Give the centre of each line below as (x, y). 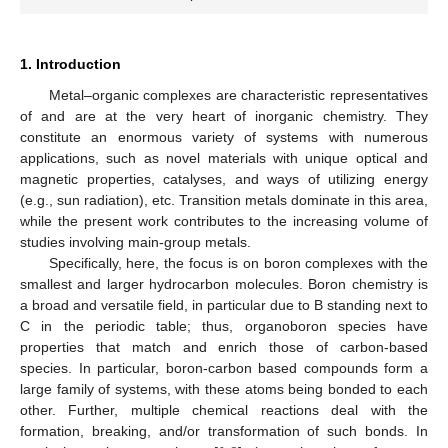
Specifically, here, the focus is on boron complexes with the (238, 263)
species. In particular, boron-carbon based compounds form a (224, 368)
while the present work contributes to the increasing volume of (224, 221)
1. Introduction (70, 64)
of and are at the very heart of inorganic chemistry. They (224, 116)
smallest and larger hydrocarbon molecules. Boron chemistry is (224, 284)
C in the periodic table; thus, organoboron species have (224, 326)
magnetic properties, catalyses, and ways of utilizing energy (224, 179)
